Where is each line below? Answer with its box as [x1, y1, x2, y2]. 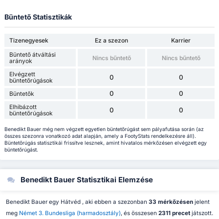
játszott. [190, 209, 213, 217]
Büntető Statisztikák [4, 12, 72, 21]
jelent [194, 198, 210, 205]
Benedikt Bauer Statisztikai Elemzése [19, 175, 153, 185]
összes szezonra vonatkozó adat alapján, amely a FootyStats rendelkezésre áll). [4, 132, 196, 139]
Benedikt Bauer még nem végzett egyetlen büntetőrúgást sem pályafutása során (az [4, 126, 204, 132]
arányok [9, 57, 32, 65]
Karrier [171, 37, 191, 44]
